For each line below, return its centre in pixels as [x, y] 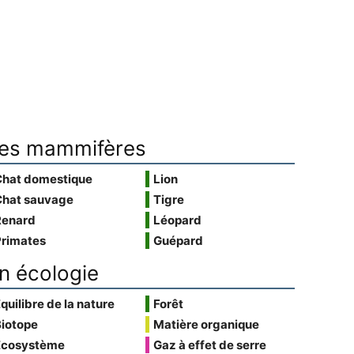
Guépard [179, 241]
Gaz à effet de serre [210, 345]
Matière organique [207, 324]
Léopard [178, 220]
